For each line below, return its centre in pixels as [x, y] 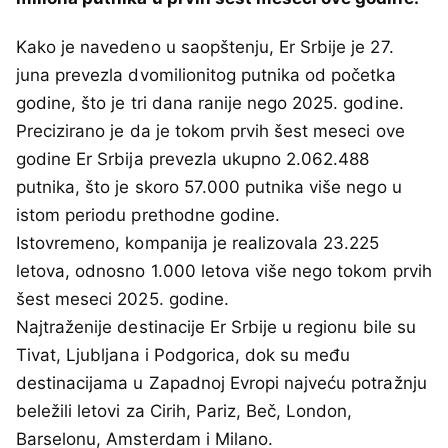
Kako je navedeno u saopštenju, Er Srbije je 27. [205, 47]
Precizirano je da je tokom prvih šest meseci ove [210, 131]
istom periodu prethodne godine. [151, 215]
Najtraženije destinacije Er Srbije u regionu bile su [216, 327]
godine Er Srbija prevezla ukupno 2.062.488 [193, 159]
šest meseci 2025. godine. [122, 299]
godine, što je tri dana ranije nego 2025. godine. [210, 103]
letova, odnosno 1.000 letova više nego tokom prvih [224, 271]
